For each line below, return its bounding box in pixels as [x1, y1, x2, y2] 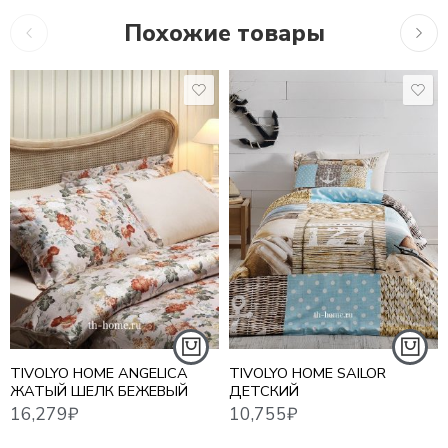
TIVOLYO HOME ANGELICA [10, 362, 188, 383]
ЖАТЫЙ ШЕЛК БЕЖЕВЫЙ [10, 380, 188, 401]
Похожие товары [123, 17, 325, 49]
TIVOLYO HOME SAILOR [229, 362, 386, 383]
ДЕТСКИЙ [229, 380, 299, 401]
